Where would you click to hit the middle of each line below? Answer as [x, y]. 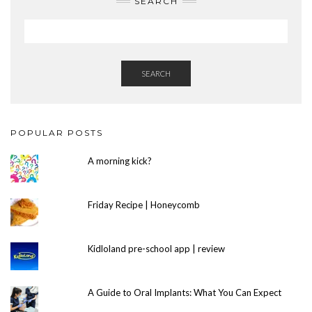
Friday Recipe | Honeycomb [144, 205]
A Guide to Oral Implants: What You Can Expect [185, 292]
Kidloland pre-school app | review [157, 249]
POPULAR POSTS [57, 133]
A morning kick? [120, 161]
